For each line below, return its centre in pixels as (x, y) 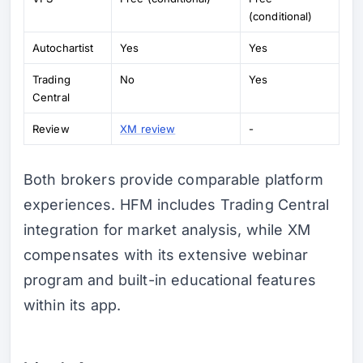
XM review (148, 128)
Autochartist (63, 47)
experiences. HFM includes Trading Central (176, 204)
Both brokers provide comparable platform (173, 179)
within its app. (73, 305)
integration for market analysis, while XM (167, 229)
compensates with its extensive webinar (166, 254)
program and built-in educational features (170, 280)
